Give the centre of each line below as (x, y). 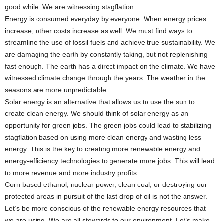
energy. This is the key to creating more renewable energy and (103, 149)
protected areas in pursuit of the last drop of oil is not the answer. (106, 196)
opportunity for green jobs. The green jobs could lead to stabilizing (108, 125)
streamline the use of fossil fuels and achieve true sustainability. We (110, 42)
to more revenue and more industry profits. (72, 173)
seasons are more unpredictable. (56, 90)
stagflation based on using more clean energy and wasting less (103, 137)
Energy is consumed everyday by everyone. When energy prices (106, 19)
